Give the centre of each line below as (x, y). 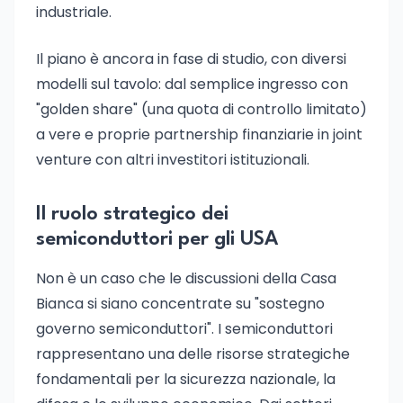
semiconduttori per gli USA (157, 239)
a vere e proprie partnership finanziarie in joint (199, 134)
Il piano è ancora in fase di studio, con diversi (191, 59)
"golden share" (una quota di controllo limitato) (201, 109)
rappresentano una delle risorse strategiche (193, 354)
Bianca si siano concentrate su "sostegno (180, 304)
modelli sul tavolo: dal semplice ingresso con (192, 84)
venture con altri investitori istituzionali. (173, 160)
